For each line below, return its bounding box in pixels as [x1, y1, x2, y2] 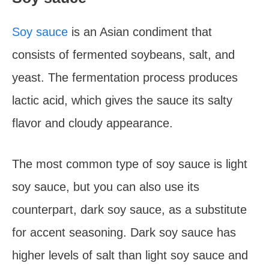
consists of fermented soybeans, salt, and [12, 48, 235, 61]
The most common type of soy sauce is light [12, 157, 247, 171]
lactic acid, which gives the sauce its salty [12, 94, 232, 107]
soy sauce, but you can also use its [12, 180, 199, 193]
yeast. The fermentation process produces [12, 71, 238, 84]
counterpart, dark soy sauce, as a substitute [12, 203, 247, 216]
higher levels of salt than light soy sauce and [12, 249, 248, 262]
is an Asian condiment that [68, 25, 212, 38]
